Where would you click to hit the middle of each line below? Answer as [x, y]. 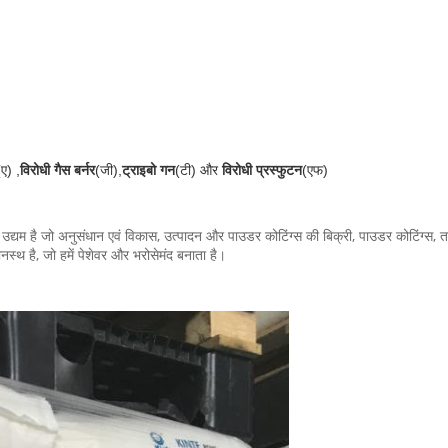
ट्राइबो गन [148, 170]
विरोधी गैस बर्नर [57, 170]
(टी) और [198, 170]
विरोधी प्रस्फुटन [262, 170]
